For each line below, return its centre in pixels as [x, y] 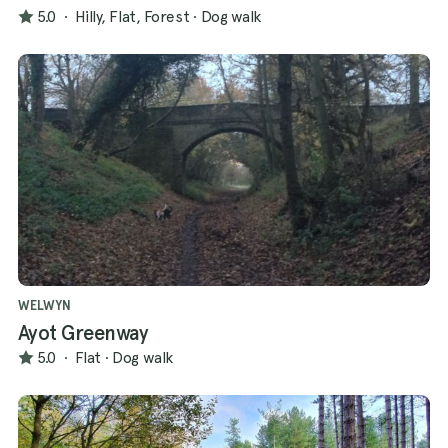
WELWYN [44, 305]
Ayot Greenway [83, 332]
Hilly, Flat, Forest [132, 17]
